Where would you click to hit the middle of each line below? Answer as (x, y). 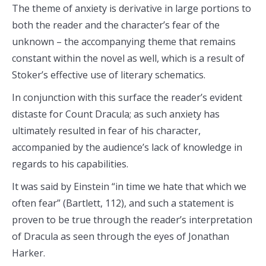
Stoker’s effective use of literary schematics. (109, 75)
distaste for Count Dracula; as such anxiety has (116, 114)
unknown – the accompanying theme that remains (124, 42)
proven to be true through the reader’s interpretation (132, 220)
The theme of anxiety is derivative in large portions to (132, 8)
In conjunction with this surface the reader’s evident (127, 97)
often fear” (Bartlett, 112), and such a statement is (123, 203)
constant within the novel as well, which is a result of (128, 58)
